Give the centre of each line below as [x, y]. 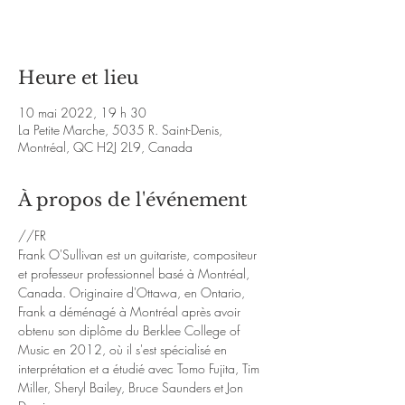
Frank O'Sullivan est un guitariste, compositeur [139, 254]
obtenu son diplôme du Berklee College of [131, 330]
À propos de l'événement [133, 200]
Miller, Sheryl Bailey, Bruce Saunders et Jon [132, 387]
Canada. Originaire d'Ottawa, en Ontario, [133, 292]
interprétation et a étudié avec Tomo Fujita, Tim [141, 368]
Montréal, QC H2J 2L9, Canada [105, 147]
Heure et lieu [78, 78]
